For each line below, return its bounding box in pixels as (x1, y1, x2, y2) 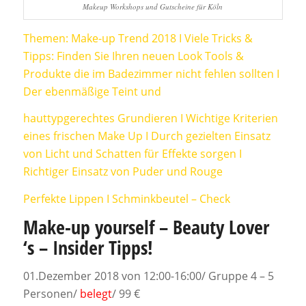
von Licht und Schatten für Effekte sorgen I (23, 146, 242, 162)
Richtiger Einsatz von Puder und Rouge (23, 164, 223, 180)
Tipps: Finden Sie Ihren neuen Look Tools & (23, 48, 244, 64)
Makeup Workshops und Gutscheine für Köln (83, 1, 223, 12)
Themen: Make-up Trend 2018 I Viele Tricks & (23, 30, 253, 46)
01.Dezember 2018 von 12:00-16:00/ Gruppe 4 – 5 (23, 268, 274, 284)
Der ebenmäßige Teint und (23, 83, 161, 99)
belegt (79, 286, 112, 302)
